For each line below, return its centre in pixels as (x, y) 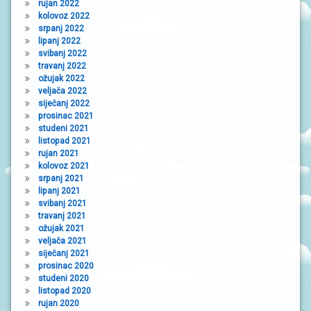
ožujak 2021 (61, 228)
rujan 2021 (58, 153)
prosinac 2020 (66, 266)
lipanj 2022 (59, 41)
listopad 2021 (64, 141)
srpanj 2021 (61, 178)
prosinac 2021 (66, 116)
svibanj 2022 (62, 53)
